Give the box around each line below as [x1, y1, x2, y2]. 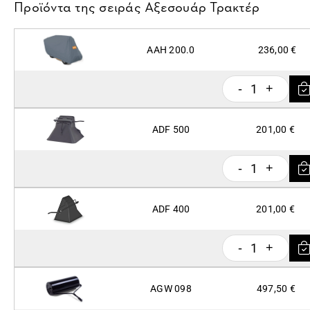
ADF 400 [152, 203, 190, 215]
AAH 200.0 [147, 44, 195, 55]
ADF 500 [152, 124, 190, 135]
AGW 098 [150, 283, 192, 294]
